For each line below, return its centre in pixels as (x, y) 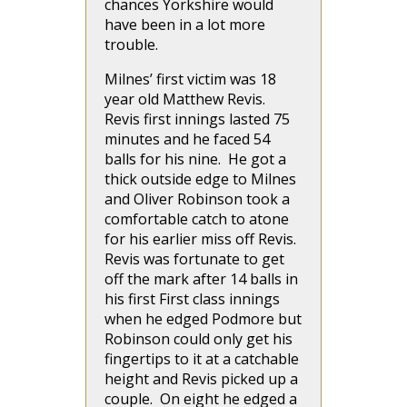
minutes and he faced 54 (187, 139)
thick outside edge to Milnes (200, 179)
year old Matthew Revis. (185, 99)
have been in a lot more (185, 25)
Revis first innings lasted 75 (197, 119)
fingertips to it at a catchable (202, 359)
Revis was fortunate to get (194, 259)
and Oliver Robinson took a (197, 199)
